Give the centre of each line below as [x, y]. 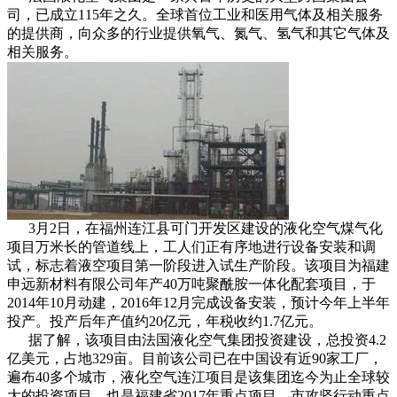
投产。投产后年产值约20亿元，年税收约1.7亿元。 [167, 321]
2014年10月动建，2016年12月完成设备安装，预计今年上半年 [198, 303]
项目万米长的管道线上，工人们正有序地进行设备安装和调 [191, 247]
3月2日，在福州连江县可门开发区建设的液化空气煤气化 [195, 228]
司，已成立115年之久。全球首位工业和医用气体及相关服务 [195, 15]
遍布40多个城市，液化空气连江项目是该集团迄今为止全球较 [198, 377]
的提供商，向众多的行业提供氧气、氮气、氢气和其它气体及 [198, 33]
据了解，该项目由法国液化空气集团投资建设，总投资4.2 [197, 340]
